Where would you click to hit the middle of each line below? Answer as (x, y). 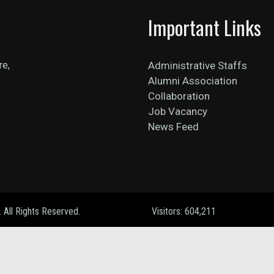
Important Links (204, 27)
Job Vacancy (177, 111)
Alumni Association (192, 81)
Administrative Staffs (197, 65)
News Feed (173, 127)
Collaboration (179, 96)
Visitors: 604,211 (184, 211)
